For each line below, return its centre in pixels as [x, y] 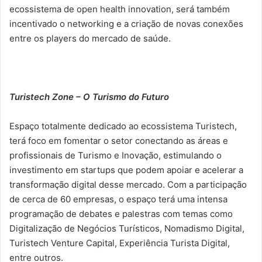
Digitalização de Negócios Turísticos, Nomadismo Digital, [127, 228]
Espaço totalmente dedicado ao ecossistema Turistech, [123, 126]
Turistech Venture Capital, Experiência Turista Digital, [120, 243]
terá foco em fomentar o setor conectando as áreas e [119, 140]
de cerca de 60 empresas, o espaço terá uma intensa [118, 199]
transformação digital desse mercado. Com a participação [128, 184]
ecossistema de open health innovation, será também [120, 9]
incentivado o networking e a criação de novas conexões [126, 23]
